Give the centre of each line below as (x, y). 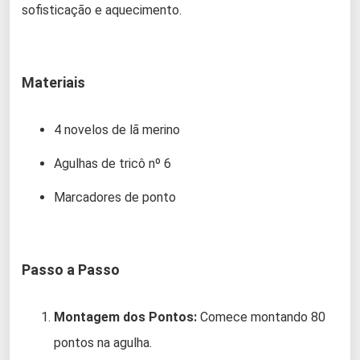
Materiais (53, 83)
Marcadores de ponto (115, 198)
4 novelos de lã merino (117, 130)
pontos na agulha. (103, 343)
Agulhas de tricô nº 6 (112, 164)
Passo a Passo (71, 270)
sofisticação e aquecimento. (102, 10)
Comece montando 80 (261, 317)
